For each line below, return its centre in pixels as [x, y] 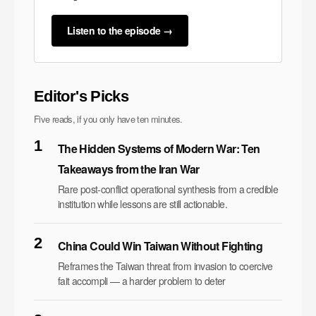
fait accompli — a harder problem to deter [142, 280]
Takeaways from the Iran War [129, 169]
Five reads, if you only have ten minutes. [108, 119]
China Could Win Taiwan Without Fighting [160, 245]
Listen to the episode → [120, 30]
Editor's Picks [81, 96]
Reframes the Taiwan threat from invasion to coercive [165, 266]
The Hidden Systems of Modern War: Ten [159, 148]
